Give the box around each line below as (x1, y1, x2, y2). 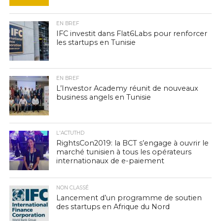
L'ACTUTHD (56, 130, 84, 136)
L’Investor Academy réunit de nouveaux (56, 84, 198, 93)
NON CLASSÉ (56, 184, 89, 191)
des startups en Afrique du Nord (56, 202, 170, 211)
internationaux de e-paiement (56, 156, 164, 165)
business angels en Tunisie (56, 93, 151, 102)
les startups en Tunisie (56, 38, 136, 47)
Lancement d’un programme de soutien (56, 193, 202, 202)
